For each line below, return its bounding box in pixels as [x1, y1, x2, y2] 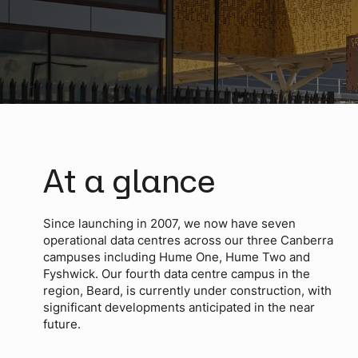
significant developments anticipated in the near [42, 300, 315, 316]
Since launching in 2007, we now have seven [42, 216, 296, 232]
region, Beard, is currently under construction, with [42, 283, 332, 299]
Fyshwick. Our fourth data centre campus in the [42, 266, 310, 282]
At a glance [42, 161, 215, 199]
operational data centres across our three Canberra [42, 233, 333, 249]
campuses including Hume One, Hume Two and [42, 249, 310, 265]
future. [42, 316, 81, 332]
